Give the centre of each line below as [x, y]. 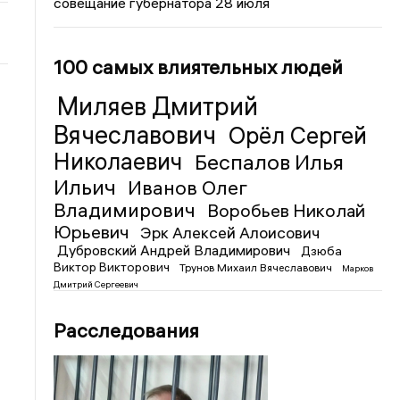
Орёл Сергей [298, 136]
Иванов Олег [188, 187]
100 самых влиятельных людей [199, 67]
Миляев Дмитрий [158, 106]
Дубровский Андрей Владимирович [176, 250]
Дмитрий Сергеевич [96, 284]
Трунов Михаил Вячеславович [258, 267]
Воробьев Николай [287, 210]
